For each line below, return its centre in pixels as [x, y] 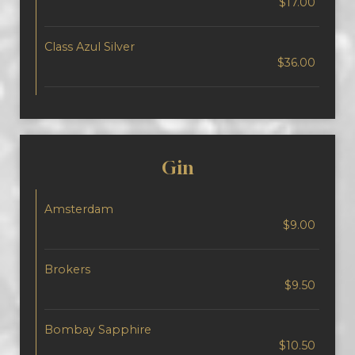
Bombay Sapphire [98, 330]
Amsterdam [79, 209]
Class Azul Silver [90, 47]
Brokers [67, 269]
